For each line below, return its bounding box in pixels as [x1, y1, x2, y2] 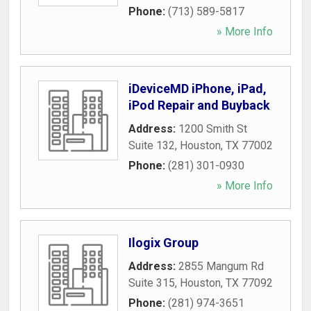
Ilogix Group [128, 235, 199, 250]
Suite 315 [128, 276, 175, 289]
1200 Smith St [178, 122, 247, 135]
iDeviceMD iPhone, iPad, [128, 81, 267, 96]
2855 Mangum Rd [178, 260, 264, 273]
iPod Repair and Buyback [128, 98, 270, 112]
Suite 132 [128, 139, 175, 152]
